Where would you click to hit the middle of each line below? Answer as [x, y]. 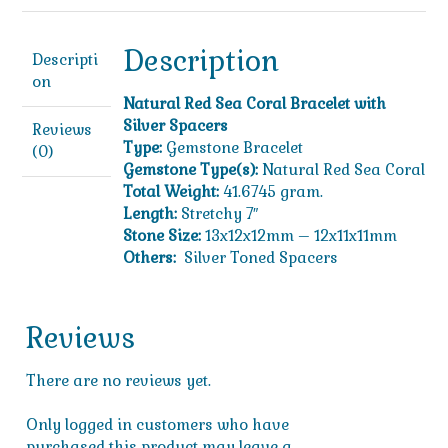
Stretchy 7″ [217, 214]
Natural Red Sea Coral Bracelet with [254, 104]
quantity [52, 46]
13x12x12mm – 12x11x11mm [298, 236]
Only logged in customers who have [158, 425]
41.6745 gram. [270, 192]
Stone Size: [161, 236]
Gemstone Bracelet [232, 148]
